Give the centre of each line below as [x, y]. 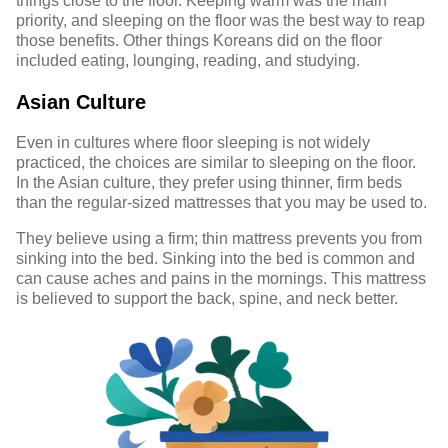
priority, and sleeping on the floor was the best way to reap [220, 20]
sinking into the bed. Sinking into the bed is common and [215, 258]
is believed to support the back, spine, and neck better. [207, 298]
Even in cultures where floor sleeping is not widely [193, 142]
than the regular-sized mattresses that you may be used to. [221, 202]
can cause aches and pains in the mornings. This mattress [221, 278]
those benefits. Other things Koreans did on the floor [199, 40]
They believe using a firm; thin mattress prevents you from [219, 238]
